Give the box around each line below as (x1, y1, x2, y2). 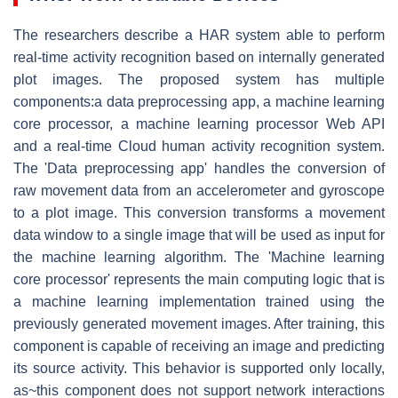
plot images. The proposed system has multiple (13, 71, 385, 87)
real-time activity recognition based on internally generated (13, 49, 385, 65)
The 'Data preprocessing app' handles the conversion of (13, 160, 385, 176)
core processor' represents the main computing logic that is (13, 271, 385, 287)
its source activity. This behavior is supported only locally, (13, 360, 385, 376)
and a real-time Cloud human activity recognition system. (13, 138, 385, 154)
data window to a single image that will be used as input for (13, 227, 385, 243)
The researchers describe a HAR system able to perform (13, 27, 385, 43)
